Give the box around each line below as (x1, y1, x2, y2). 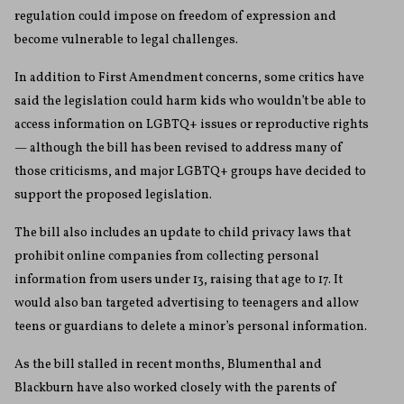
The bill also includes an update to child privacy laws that (14, 225, 351, 243)
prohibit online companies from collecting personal (14, 248, 319, 266)
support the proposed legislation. (14, 187, 212, 205)
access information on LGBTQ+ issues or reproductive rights (14, 116, 369, 134)
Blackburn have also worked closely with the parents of (14, 380, 336, 398)
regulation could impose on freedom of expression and (14, 8, 336, 26)
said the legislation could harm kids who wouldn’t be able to (14, 93, 366, 111)
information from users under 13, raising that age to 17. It (14, 271, 343, 289)
